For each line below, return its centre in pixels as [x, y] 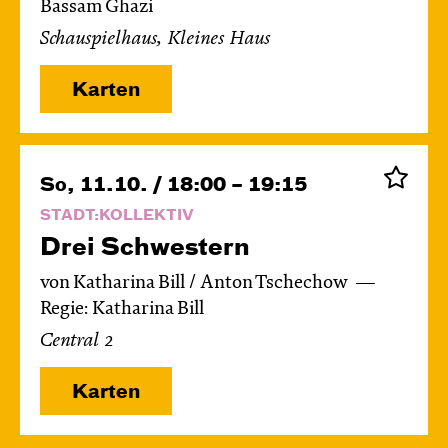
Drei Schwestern [145, 248]
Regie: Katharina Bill [122, 310]
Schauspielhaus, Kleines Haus [155, 40]
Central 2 [77, 342]
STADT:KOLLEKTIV [117, 216]
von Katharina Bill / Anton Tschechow [195, 284]
